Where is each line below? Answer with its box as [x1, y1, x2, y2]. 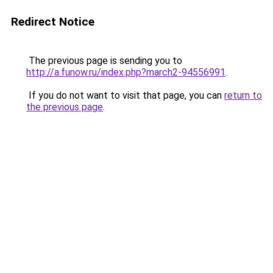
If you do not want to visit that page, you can [26, 90, 224, 101]
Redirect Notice [11, 15, 94, 29]
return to [224, 90, 262, 101]
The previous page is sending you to [26, 55, 182, 66]
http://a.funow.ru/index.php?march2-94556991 [26, 66, 225, 78]
